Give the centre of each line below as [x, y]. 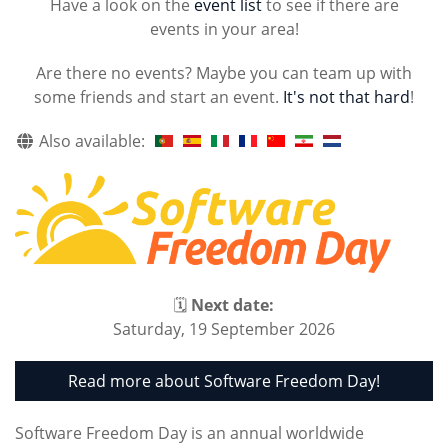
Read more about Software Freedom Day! [224, 380]
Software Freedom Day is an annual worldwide [189, 432]
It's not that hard [346, 97]
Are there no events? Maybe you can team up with [224, 73]
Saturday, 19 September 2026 [224, 328]
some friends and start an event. [158, 97]
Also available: [90, 141]
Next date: [232, 304]
